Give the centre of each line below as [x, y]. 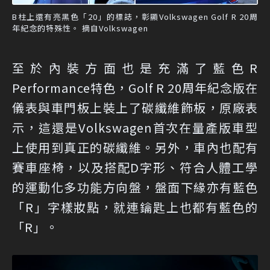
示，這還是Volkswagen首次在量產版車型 [135, 127]
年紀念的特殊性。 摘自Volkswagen [80, 28]
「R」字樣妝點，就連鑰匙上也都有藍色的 [135, 207]
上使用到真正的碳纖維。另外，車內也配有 [135, 147]
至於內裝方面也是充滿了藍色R [135, 67]
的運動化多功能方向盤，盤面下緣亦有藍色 [135, 187]
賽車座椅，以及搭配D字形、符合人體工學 [135, 167]
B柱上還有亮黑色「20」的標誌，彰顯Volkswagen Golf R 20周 [135, 16]
